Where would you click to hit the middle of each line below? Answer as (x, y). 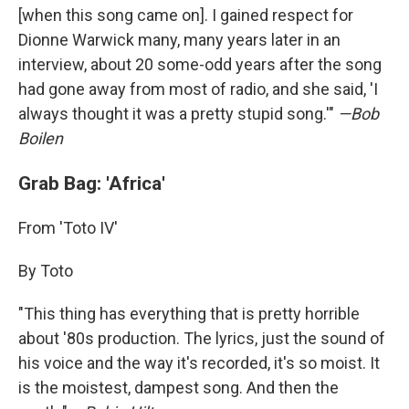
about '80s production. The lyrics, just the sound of (202, 338)
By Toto (46, 271)
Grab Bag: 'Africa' (92, 183)
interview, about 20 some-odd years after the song (200, 64)
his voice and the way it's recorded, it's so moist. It (199, 363)
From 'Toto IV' (68, 228)
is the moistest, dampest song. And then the (178, 388)
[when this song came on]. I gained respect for (186, 15)
